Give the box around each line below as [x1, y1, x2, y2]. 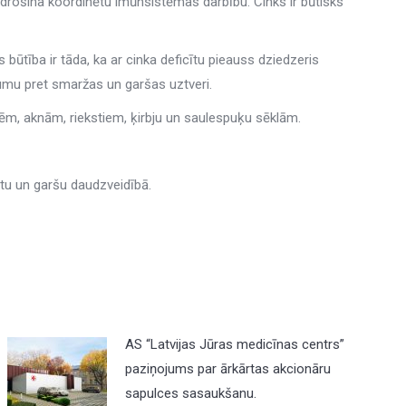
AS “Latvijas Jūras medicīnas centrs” [125, 336, 345, 353]
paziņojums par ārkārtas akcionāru [125, 361, 332, 377]
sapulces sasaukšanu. [125, 385, 257, 401]
